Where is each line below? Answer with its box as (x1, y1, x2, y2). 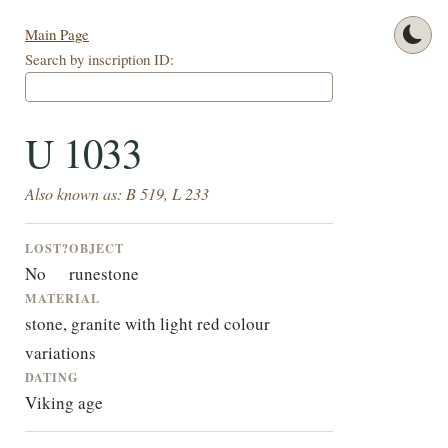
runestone (68, 262, 139, 286)
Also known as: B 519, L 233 (24, 183, 209, 205)
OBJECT (68, 239, 124, 258)
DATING (24, 368, 79, 387)
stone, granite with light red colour (24, 312, 270, 336)
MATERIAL (24, 289, 100, 308)
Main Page (24, 24, 89, 45)
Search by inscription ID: (24, 49, 174, 70)
